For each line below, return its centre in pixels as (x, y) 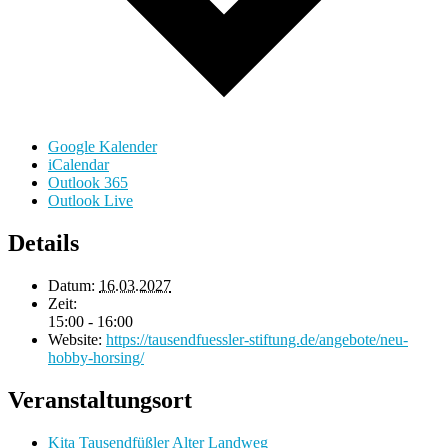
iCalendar (78, 165)
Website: (75, 340)
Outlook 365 (88, 183)
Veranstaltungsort (100, 400)
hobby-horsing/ (96, 358)
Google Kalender (102, 147)
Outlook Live (90, 201)
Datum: (71, 286)
